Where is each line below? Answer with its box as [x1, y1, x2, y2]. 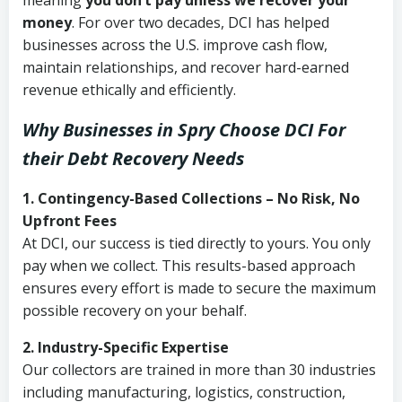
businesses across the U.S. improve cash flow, [22, 35, 328, 55]
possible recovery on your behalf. [22, 301, 247, 320]
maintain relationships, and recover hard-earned [22, 57, 349, 77]
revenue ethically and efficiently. [22, 80, 236, 100]
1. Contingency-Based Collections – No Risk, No [22, 188, 360, 208]
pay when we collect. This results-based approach [22, 256, 355, 275]
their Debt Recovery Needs [22, 146, 244, 170]
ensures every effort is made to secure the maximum [22, 278, 376, 298]
